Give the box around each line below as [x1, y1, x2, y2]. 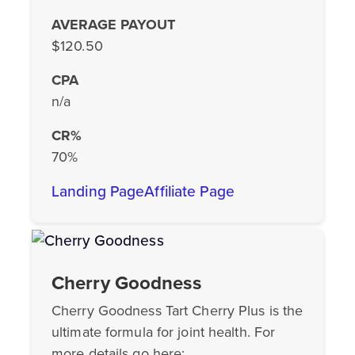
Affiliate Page [144, 180, 235, 204]
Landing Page [52, 180, 145, 204]
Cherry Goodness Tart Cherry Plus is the [52, 300, 303, 322]
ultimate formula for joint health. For [52, 322, 276, 343]
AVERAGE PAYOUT [52, 14, 176, 36]
